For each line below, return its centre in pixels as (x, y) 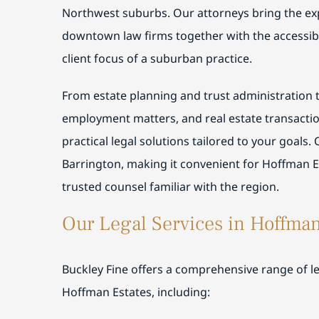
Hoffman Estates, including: (136, 292)
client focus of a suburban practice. (157, 58)
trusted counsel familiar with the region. (170, 187)
